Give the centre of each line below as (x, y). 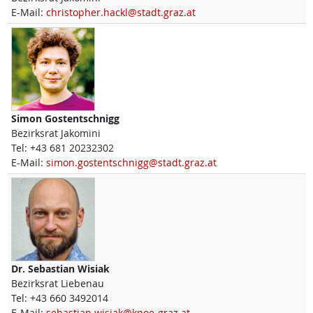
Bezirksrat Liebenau (57, 284)
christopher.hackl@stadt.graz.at (121, 13)
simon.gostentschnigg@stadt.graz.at (131, 163)
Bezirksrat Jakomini (56, 133)
